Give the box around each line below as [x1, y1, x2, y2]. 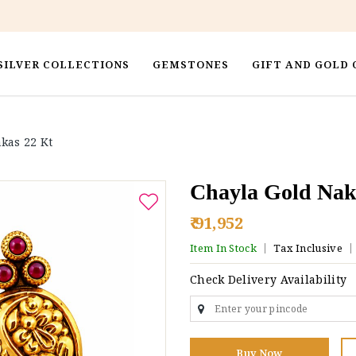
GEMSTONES [153, 56, 230, 72]
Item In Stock [190, 240, 257, 255]
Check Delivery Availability [190, 272, 347, 287]
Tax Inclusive [273, 240, 342, 255]
